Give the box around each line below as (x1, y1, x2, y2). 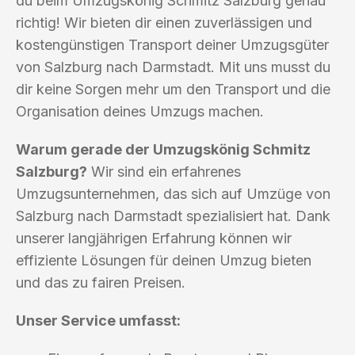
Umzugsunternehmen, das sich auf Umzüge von (16, 185, 330, 202)
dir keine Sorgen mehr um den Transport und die (16, 80, 330, 97)
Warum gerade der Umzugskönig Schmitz (16, 140, 311, 158)
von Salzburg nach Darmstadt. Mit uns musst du (16, 58, 330, 75)
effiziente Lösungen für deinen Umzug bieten (16, 251, 311, 269)
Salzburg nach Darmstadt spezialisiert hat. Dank (16, 207, 330, 224)
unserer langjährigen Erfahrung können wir (16, 229, 292, 246)
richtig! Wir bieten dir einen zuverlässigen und (16, 13, 312, 31)
